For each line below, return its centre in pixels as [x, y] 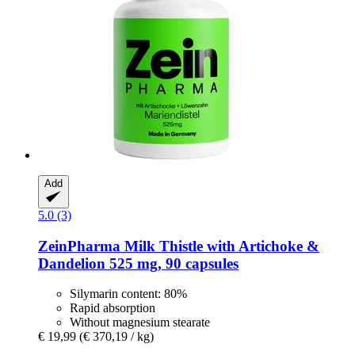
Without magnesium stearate [140, 323]
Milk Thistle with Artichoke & [220, 246]
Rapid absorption [113, 308]
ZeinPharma [79, 246]
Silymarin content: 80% [128, 294]
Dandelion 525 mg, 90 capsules [138, 263]
